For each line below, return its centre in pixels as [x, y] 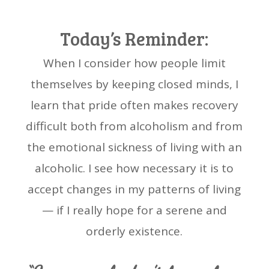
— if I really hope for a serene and [134, 210]
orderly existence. [134, 231]
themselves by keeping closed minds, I [134, 84]
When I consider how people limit [134, 63]
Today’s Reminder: [134, 39]
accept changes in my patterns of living [134, 189]
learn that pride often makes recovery [134, 105]
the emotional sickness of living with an [134, 147]
